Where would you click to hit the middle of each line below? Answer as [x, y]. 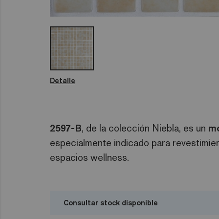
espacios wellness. [89, 158]
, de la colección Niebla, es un [145, 128]
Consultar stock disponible [111, 203]
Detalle [63, 81]
